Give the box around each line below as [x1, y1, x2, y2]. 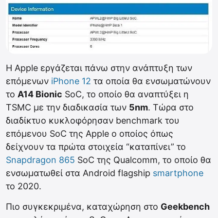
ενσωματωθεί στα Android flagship [6, 168, 153, 179]
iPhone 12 [51, 76, 91, 87]
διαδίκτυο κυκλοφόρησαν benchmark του [6, 115, 180, 126]
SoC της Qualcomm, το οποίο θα [75, 155, 211, 165]
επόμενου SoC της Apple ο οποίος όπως [6, 128, 173, 139]
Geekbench [161, 201, 210, 212]
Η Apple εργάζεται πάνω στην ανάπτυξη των [6, 63, 192, 73]
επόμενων [6, 76, 51, 87]
